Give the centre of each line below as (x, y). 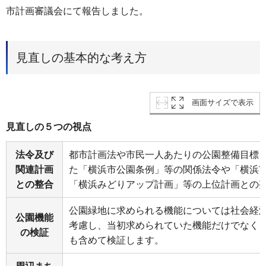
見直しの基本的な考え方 (81, 58)
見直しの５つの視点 (49, 127)
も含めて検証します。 (116, 240)
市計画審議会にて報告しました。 (77, 11)
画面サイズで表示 (223, 103)
